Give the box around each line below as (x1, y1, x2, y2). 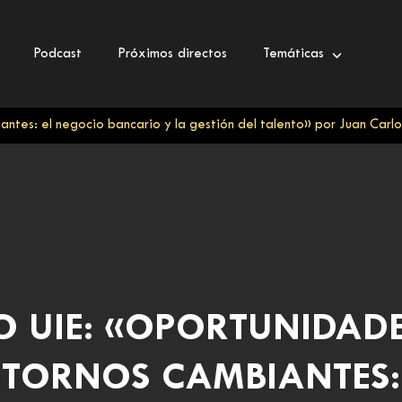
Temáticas (263, 47, 329, 60)
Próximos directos (118, 47, 228, 60)
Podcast (33, 47, 83, 60)
